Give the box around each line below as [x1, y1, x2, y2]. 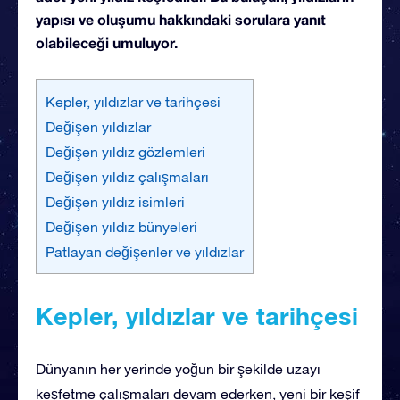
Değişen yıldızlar [46, 118, 151, 135]
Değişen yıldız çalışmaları [46, 168, 209, 185]
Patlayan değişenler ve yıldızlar [46, 243, 244, 260]
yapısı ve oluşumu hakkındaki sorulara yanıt [36, 10, 326, 28]
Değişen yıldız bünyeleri [46, 218, 197, 235]
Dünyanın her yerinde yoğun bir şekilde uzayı [36, 360, 321, 377]
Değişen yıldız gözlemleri [46, 143, 205, 160]
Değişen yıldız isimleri [46, 193, 185, 210]
